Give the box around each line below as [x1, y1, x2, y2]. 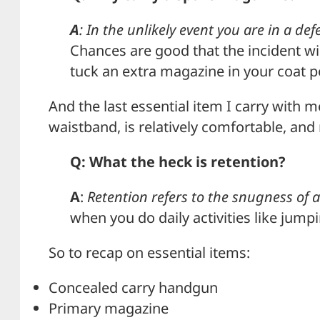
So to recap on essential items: [49, 242, 250, 262]
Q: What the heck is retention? [70, 151, 286, 171]
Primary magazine [49, 298, 169, 318]
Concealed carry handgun [49, 277, 218, 297]
